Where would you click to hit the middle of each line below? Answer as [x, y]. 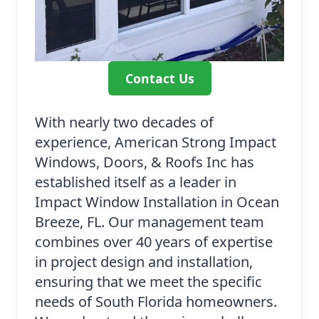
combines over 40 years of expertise [154, 242]
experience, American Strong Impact [156, 142]
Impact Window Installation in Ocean [157, 202]
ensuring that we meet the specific [148, 282]
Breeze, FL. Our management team [150, 222]
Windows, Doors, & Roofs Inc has [145, 162]
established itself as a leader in [136, 182]
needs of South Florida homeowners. [156, 302]
